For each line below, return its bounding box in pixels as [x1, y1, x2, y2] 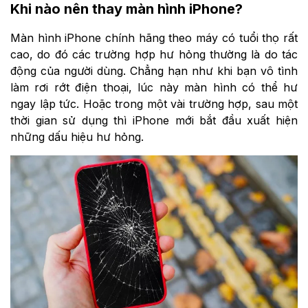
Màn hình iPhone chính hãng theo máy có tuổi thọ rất [10, 30, 298, 45]
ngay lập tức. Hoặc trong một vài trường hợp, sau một [10, 96, 298, 111]
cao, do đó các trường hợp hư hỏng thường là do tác [10, 47, 298, 61]
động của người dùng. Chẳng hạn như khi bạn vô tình [10, 63, 298, 78]
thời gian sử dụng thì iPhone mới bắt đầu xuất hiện [10, 113, 298, 127]
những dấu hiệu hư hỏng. [10, 129, 144, 144]
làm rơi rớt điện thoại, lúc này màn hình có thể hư [10, 80, 298, 94]
